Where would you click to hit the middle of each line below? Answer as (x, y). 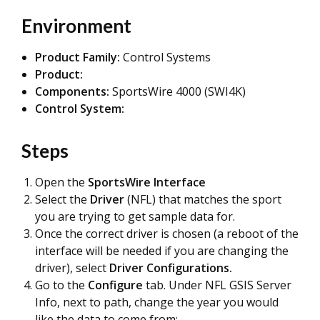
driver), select (72, 268)
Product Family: (77, 57)
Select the (62, 199)
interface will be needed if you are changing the (162, 251)
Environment (76, 26)
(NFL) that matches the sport (203, 199)
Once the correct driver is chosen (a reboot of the (167, 234)
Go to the (60, 285)
